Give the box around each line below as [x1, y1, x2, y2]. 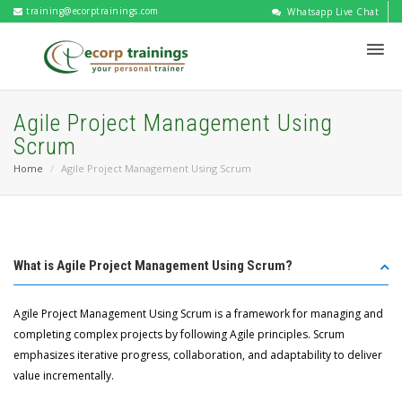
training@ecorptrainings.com [22, 4, 159, 17]
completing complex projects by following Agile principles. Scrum [13, 327, 345, 342]
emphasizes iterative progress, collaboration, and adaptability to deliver [13, 347, 382, 363]
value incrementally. [13, 368, 114, 383]
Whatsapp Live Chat [284, 5, 379, 18]
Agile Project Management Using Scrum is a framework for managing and [13, 306, 383, 321]
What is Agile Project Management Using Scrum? [13, 258, 293, 274]
